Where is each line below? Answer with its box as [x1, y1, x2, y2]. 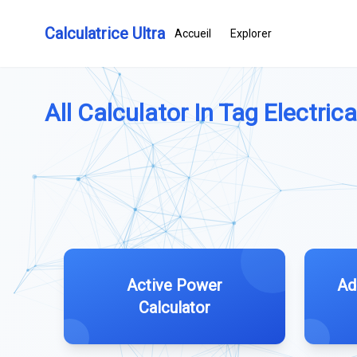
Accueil [175, 27, 211, 40]
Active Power [127, 276, 222, 295]
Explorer [230, 27, 272, 40]
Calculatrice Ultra [45, 24, 165, 43]
